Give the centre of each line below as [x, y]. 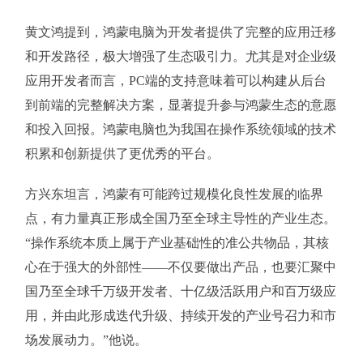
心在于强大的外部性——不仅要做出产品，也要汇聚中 [180, 267]
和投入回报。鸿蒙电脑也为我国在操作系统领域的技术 [180, 129]
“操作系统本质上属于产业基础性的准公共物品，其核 [177, 243]
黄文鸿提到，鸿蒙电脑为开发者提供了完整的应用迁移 [180, 32]
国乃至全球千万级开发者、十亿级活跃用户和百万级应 [180, 291]
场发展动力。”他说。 [86, 340]
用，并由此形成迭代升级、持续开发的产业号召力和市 [180, 316]
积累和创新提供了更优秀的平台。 [122, 154]
